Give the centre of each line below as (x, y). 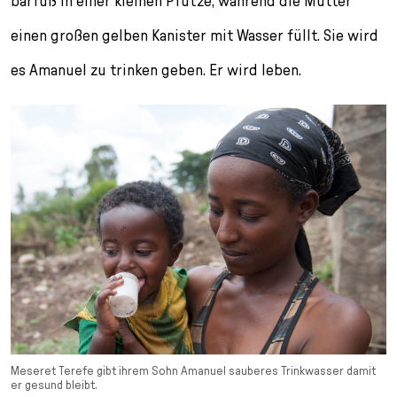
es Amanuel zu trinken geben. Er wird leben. (156, 69)
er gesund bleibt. (54, 385)
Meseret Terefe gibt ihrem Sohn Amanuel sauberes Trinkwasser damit (193, 371)
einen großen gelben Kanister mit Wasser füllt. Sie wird (195, 35)
